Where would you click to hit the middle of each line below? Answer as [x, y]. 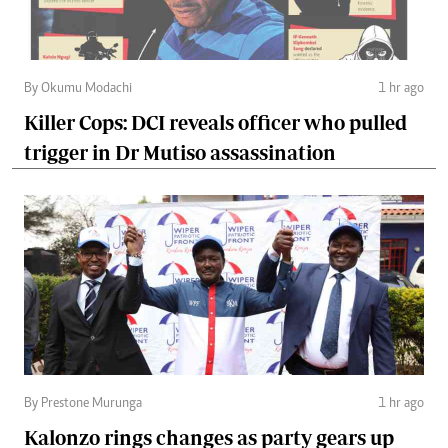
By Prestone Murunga [83, 403]
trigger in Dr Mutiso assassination [180, 152]
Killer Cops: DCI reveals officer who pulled [215, 122]
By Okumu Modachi [78, 88]
